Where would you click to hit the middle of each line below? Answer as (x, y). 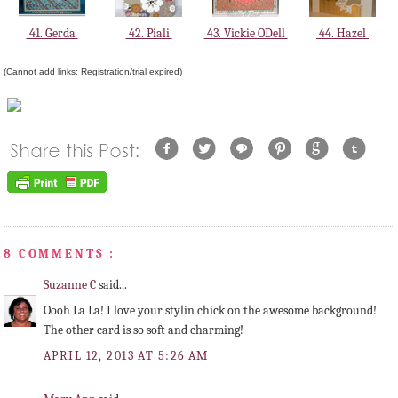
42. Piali (149, 34)
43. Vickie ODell (246, 34)
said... (113, 285)
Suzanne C (71, 285)
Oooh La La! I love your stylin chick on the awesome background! (210, 311)
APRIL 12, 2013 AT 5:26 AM (126, 355)
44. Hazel (342, 34)
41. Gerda (52, 34)
